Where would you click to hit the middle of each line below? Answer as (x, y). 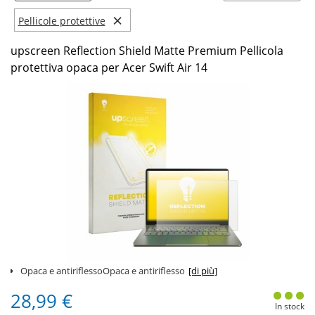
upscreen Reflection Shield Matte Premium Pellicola (147, 51)
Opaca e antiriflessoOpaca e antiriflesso (103, 271)
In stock (289, 306)
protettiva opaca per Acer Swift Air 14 (109, 67)
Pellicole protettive (62, 21)
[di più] (203, 271)
